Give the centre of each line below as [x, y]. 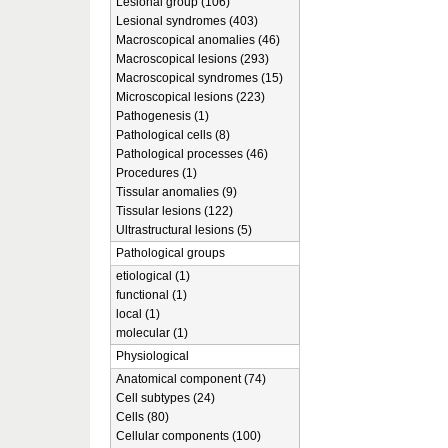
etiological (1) [153, 276]
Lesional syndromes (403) [187, 21]
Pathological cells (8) [173, 135]
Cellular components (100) [188, 436]
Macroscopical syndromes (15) [199, 78]
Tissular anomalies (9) [176, 192]
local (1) [138, 314]
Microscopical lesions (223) [190, 97]
